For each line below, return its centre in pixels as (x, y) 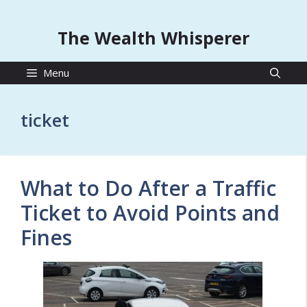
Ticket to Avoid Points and (150, 213)
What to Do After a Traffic (148, 188)
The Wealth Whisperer (153, 38)
